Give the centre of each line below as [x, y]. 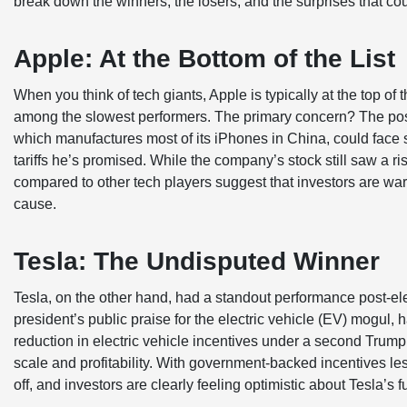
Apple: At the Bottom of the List [204, 58]
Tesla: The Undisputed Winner [197, 261]
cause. [37, 203]
